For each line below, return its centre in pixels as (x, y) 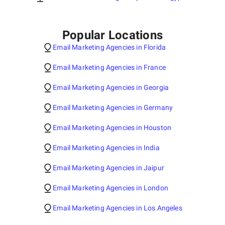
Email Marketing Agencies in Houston (112, 128)
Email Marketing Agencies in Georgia (111, 87)
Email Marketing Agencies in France (109, 67)
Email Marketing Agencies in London (110, 188)
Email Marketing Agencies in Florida (109, 47)
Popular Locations (113, 35)
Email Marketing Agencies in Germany (113, 107)
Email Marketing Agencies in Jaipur (108, 168)
